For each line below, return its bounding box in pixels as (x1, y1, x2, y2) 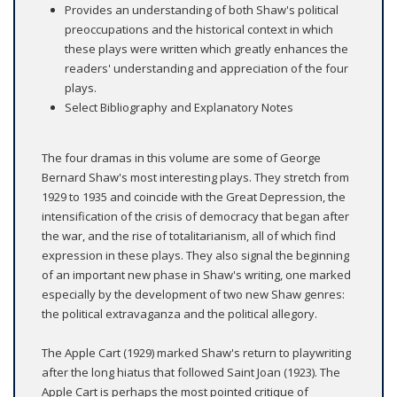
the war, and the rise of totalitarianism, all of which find (42, 228, 336, 245)
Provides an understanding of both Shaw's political (65, 2, 339, 19)
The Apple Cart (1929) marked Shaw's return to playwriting (42, 345, 351, 362)
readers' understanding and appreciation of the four (65, 60, 348, 77)
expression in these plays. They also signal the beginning (42, 247, 349, 264)
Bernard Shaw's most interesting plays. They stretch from (42, 169, 349, 186)
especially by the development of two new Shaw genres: (42, 286, 345, 303)
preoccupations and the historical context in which (65, 21, 333, 38)
